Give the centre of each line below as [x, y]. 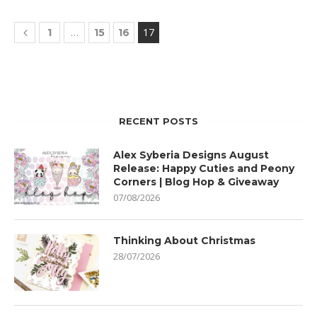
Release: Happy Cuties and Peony [204, 169]
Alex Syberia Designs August [191, 155]
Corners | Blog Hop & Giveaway [196, 182]
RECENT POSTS [158, 121]
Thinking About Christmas [184, 241]
